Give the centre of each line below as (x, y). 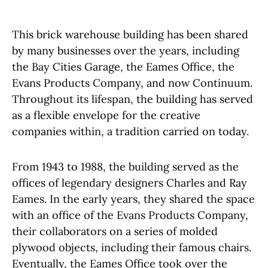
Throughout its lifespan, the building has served (133, 99)
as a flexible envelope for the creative (106, 115)
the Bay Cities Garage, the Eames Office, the (123, 66)
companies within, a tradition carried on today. (130, 131)
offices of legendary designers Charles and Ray (130, 182)
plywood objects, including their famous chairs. (132, 247)
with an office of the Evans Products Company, (130, 215)
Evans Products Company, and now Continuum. (132, 83)
